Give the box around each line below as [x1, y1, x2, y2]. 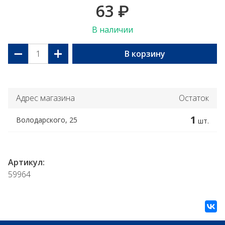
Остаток [179, 92, 209, 103]
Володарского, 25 [16, 115, 77, 125]
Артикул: [8, 157, 45, 168]
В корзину [124, 48, 165, 59]
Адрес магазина [16, 92, 75, 103]
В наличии [92, 24, 133, 35]
